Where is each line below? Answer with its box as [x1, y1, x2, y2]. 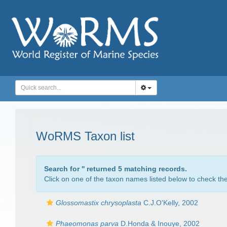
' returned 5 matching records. [83, 165, 187, 173]
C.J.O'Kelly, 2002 [141, 199, 198, 207]
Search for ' [44, 165, 83, 173]
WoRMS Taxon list [36, 129, 135, 143]
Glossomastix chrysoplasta [56, 199, 141, 207]
